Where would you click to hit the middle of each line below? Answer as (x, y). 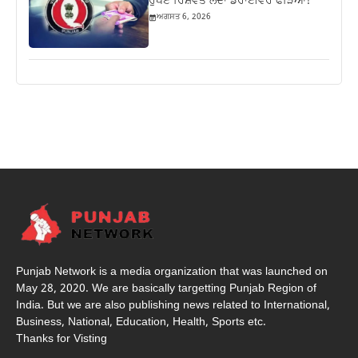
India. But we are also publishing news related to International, (173, 305)
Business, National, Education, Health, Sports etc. (141, 322)
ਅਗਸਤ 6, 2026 (184, 18)
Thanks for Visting (62, 339)
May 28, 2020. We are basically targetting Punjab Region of (166, 288)
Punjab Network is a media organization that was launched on (172, 272)
